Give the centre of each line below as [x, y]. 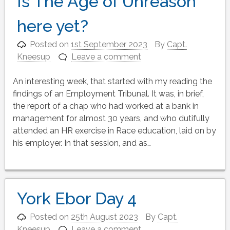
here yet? [52, 26]
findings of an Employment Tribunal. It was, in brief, [108, 93]
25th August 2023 [105, 217]
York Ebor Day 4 [76, 198]
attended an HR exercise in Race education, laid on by [114, 130]
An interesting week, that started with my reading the [112, 81]
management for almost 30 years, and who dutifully [111, 118]
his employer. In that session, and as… [82, 143]
